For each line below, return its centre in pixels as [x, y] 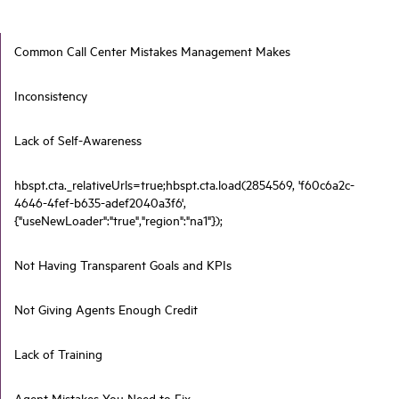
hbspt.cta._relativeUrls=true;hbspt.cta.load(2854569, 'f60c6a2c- [184, 185]
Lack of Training [58, 354]
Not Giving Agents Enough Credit [106, 309]
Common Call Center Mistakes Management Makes [152, 51]
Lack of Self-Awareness [78, 140]
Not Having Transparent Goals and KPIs [123, 265]
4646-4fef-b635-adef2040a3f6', [100, 203]
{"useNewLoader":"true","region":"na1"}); [118, 220]
